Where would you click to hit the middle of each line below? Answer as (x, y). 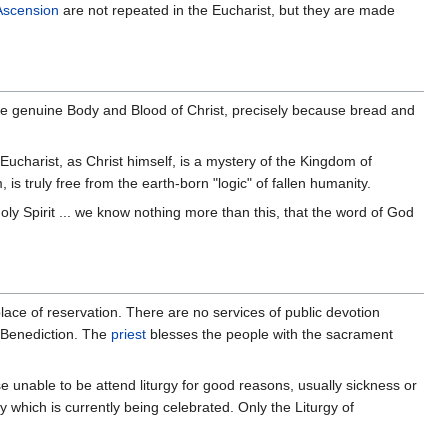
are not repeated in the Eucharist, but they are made (227, 10)
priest (128, 334)
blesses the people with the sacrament (269, 334)
